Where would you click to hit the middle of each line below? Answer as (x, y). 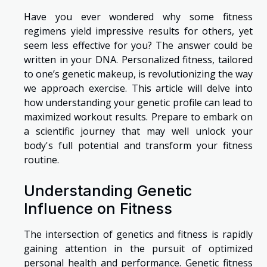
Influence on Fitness (98, 208)
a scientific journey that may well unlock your (138, 131)
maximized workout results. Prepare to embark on (138, 117)
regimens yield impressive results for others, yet (138, 31)
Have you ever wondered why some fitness (138, 16)
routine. (41, 159)
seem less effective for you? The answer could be (138, 45)
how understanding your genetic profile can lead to (138, 102)
